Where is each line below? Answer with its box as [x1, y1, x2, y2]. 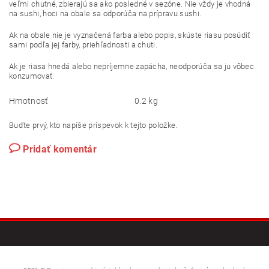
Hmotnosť [9, 95, 49, 106]
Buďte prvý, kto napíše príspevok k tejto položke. [9, 120, 178, 130]
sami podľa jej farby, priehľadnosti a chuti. [9, 40, 158, 49]
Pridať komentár [23, 143, 97, 155]
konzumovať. [9, 71, 55, 80]
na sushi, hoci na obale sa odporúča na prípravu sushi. [9, 8, 202, 18]
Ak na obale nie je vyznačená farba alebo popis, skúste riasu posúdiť [9, 30, 250, 40]
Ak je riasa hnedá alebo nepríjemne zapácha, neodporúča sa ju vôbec [9, 61, 255, 71]
